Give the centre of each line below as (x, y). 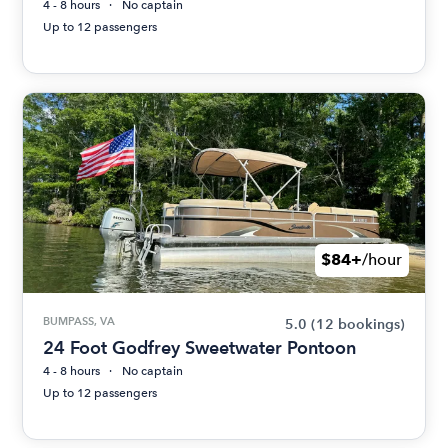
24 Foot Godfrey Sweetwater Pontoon (200, 347)
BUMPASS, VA (79, 320)
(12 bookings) (357, 324)
